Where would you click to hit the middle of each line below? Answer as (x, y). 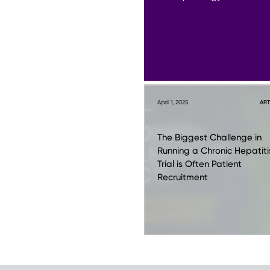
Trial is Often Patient (199, 164)
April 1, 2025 (173, 102)
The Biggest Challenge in (209, 137)
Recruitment (183, 177)
